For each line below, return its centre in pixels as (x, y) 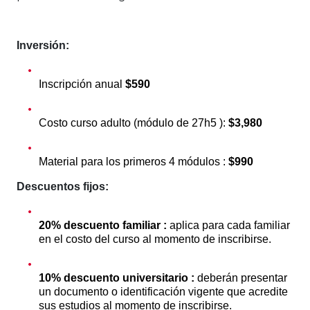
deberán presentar (242, 277)
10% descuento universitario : (118, 277)
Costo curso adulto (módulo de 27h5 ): (134, 122)
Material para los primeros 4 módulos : (134, 161)
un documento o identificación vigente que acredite (163, 291)
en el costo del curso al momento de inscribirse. (155, 239)
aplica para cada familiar (230, 225)
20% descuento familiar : (104, 225)
